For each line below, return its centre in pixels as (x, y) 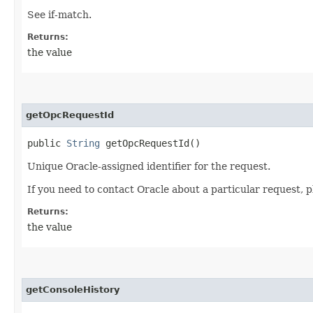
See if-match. (59, 14)
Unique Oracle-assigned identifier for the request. (149, 166)
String (83, 143)
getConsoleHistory (73, 289)
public (47, 143)
